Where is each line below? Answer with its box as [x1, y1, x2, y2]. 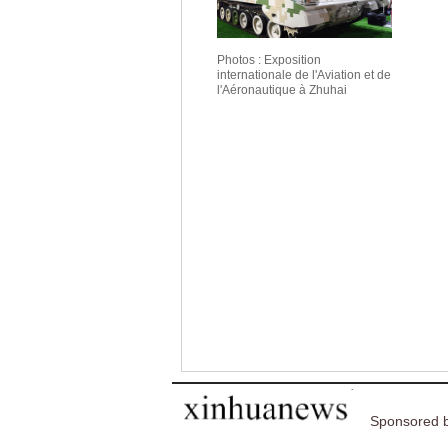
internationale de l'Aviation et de [217, 68, 391, 82]
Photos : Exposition [217, 53, 321, 67]
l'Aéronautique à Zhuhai [217, 83, 347, 97]
